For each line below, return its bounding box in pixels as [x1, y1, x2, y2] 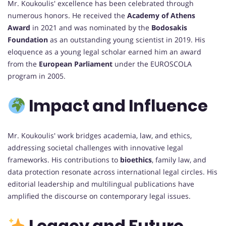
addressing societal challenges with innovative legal [8, 142, 183, 152]
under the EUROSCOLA [112, 59, 192, 69]
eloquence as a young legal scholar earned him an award [8, 46, 201, 56]
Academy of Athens [127, 10, 195, 20]
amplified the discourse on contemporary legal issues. [8, 191, 191, 201]
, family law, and [152, 154, 206, 164]
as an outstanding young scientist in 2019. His [48, 34, 205, 44]
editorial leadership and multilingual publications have [8, 179, 194, 189]
